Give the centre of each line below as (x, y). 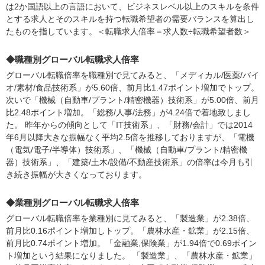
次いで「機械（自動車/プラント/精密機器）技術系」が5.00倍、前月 (132, 100)
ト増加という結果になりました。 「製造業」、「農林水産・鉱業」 (131, 256)
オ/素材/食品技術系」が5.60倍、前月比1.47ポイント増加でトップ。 (132, 88)
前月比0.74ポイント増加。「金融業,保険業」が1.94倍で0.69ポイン (131, 243)
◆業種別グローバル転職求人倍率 (72, 203)
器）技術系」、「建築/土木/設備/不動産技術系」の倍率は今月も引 (130, 162)
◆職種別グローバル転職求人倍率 (72, 59)
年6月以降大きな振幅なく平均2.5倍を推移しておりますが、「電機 (130, 137)
